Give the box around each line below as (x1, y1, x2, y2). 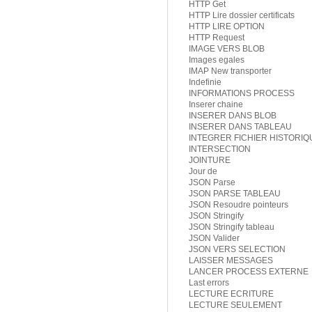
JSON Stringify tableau (189, 222, 274, 233)
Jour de (189, 166, 217, 177)
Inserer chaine (189, 100, 243, 110)
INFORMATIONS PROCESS (189, 88, 295, 99)
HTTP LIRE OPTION (189, 22, 265, 32)
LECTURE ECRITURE (189, 289, 274, 299)
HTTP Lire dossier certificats (189, 10, 295, 21)
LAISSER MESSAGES (189, 256, 273, 266)
